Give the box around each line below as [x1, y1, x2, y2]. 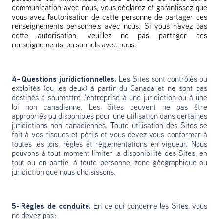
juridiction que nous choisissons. [12, 169, 116, 176]
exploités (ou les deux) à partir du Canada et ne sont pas [12, 85, 207, 93]
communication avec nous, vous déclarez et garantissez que [12, 4, 207, 12]
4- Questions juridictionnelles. [12, 76, 117, 84]
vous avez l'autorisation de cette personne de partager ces [12, 14, 207, 22]
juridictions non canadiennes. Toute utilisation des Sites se [12, 122, 207, 130]
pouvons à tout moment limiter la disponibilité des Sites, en [12, 150, 207, 158]
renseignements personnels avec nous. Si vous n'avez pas [12, 23, 207, 31]
